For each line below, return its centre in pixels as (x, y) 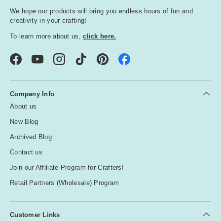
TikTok (90, 63)
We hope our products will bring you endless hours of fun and (101, 11)
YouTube (50, 63)
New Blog (24, 122)
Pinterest (115, 63)
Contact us (26, 152)
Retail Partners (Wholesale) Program (65, 183)
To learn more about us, (47, 36)
